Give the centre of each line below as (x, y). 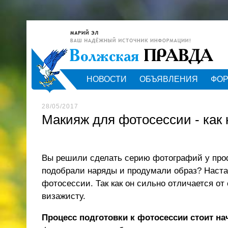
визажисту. (64, 196)
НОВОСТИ (107, 79)
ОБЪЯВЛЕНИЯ (169, 79)
